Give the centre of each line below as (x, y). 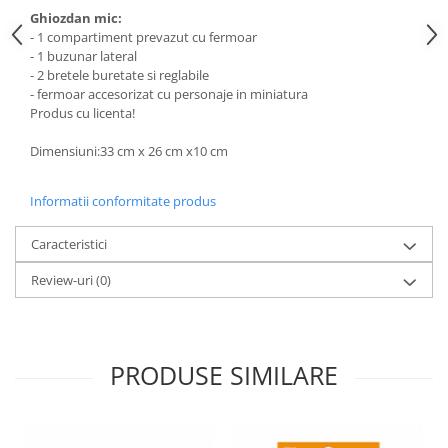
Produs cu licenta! (82, 113)
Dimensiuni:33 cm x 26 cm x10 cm (129, 151)
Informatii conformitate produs (123, 201)
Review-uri (63, 280)
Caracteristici (69, 244)
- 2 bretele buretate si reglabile (119, 75)
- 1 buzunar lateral (83, 56)
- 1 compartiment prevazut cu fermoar (143, 37)
